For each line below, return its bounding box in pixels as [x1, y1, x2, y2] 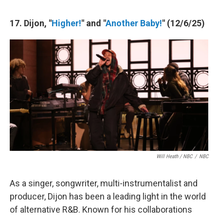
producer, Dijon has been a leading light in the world [10, 191, 206, 201]
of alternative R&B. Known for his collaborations [10, 204, 192, 215]
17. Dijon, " [10, 18, 52, 28]
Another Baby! [106, 18, 162, 28]
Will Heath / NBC [156, 153, 192, 160]
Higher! [52, 18, 81, 28]
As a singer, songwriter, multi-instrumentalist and [10, 178, 198, 188]
